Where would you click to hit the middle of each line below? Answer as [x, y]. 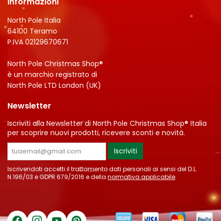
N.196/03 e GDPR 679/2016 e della [57, 177]
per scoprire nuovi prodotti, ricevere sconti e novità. [96, 132]
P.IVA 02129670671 [38, 42]
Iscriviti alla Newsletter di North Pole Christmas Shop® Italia [107, 123]
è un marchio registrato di [52, 74]
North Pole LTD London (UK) [54, 85]
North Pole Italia [34, 20]
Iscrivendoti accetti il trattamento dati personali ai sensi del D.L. [102, 169]
